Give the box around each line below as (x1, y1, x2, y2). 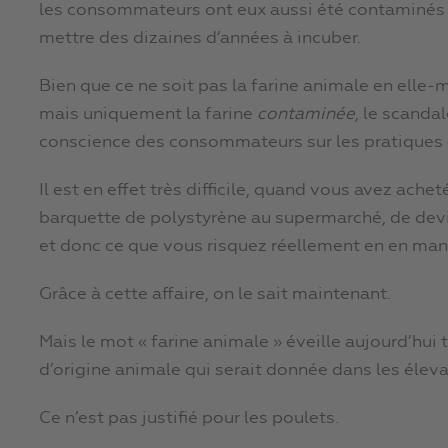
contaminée (257, 106, 355, 124)
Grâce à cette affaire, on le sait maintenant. (39, 286, 391, 304)
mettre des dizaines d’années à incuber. (39, 30, 361, 48)
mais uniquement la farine (39, 106, 257, 124)
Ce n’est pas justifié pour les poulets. (39, 410, 339, 428)
